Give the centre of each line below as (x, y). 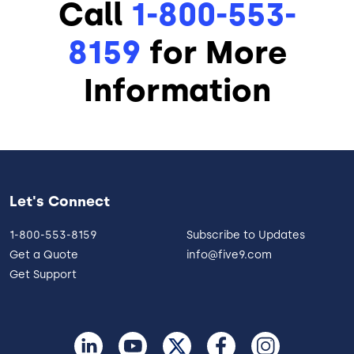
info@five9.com (229, 255)
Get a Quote (44, 255)
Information (177, 90)
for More (214, 53)
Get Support (43, 275)
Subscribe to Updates (246, 235)
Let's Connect (60, 202)
